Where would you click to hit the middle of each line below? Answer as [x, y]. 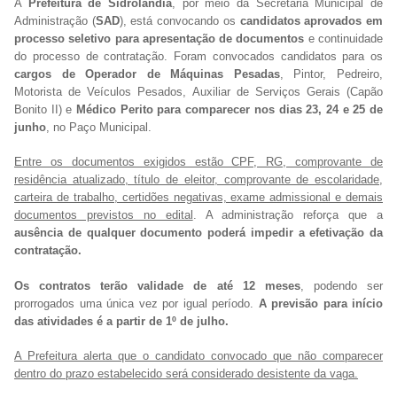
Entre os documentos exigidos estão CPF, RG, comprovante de [198, 162]
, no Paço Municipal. [99, 128]
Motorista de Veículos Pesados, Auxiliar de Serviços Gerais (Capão [198, 92]
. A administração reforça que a [288, 215]
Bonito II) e [46, 110]
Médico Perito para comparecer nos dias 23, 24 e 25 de [230, 110]
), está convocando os [179, 21]
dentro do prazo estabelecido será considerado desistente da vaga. [186, 373]
